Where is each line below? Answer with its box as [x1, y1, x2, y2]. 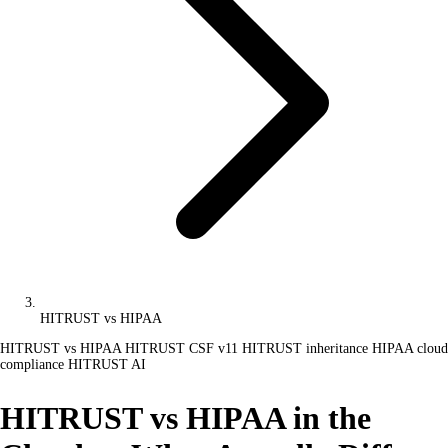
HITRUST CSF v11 [125, 341, 242, 356]
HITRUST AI [68, 357, 146, 372]
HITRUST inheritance [242, 341, 372, 356]
